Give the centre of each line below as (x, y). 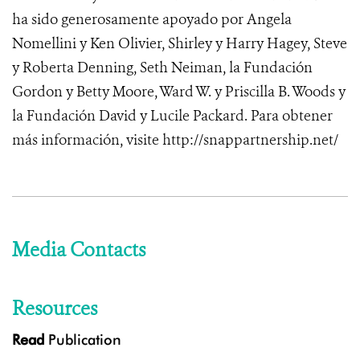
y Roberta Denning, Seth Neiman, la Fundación (162, 68)
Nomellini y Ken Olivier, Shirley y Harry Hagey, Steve (180, 44)
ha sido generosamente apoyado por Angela (152, 20)
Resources (55, 309)
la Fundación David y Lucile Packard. (131, 116)
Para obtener (292, 116)
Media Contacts (79, 250)
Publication (83, 340)
